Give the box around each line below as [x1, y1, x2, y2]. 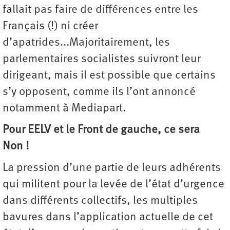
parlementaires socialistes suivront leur [3, 53, 201, 66]
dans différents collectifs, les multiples [3, 195, 198, 207]
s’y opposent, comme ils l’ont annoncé [3, 86, 196, 99]
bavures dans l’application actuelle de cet [3, 212, 213, 224]
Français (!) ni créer [3, 21, 98, 33]
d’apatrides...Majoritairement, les [3, 37, 170, 49]
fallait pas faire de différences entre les [3, 4, 198, 16]
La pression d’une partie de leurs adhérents [3, 162, 221, 175]
